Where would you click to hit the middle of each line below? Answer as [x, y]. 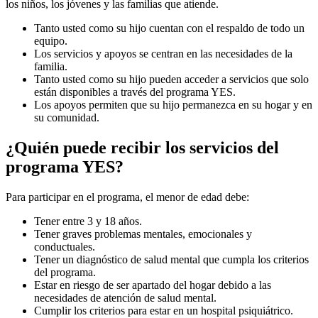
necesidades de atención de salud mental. [125, 298]
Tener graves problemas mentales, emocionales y [143, 234]
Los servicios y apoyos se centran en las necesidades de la [163, 54]
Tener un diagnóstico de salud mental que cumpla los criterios [171, 260]
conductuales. [65, 247]
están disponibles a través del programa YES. [136, 92]
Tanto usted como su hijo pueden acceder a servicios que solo [171, 79]
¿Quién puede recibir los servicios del [142, 148]
